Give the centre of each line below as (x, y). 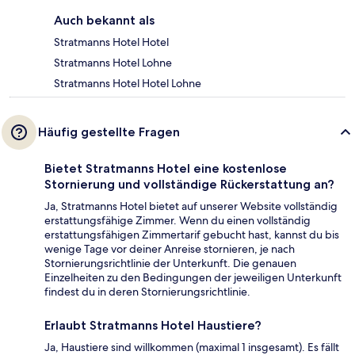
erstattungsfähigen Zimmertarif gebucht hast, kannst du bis (192, 235)
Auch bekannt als (104, 21)
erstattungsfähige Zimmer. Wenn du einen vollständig (177, 221)
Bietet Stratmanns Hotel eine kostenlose (166, 169)
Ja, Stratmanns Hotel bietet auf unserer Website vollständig (191, 206)
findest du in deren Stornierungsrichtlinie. (147, 292)
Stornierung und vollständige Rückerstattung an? (189, 185)
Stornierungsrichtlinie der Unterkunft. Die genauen (170, 263)
